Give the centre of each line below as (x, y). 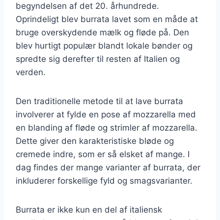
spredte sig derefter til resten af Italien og (98, 59)
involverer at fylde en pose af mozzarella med (106, 114)
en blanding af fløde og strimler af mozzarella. (107, 127)
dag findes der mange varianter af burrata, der (108, 167)
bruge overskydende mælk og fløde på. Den (102, 32)
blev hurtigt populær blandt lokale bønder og (104, 45)
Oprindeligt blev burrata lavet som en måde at (107, 19)
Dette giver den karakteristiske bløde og (95, 141)
